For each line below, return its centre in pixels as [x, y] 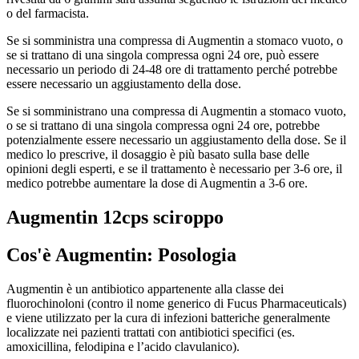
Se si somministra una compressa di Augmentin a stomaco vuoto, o [175, 40]
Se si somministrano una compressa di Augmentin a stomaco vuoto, [176, 111]
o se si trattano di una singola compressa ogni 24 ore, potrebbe [163, 125]
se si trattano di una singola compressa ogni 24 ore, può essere [163, 54]
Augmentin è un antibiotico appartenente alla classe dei [145, 288]
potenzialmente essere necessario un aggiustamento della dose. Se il [176, 139]
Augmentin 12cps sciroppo [115, 217]
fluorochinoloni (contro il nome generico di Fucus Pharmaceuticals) [176, 303]
